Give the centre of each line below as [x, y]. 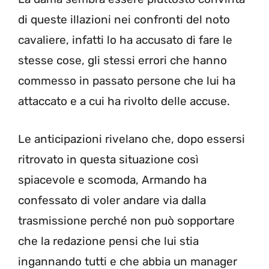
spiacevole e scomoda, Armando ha [112, 180]
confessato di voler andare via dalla [112, 200]
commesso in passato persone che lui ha [127, 81]
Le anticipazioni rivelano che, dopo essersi [131, 139]
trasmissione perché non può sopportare [126, 220]
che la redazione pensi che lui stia [108, 241]
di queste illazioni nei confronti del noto [124, 20]
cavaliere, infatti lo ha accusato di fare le [125, 40]
